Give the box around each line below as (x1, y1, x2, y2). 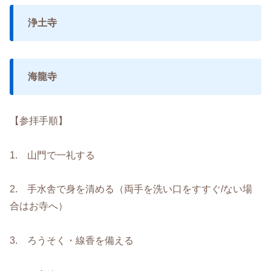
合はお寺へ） (10, 201, 68, 212)
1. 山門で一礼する (10, 149, 95, 160)
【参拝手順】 (10, 115, 68, 126)
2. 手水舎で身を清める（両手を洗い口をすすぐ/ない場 (10, 184, 252, 195)
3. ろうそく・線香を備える (10, 235, 134, 246)
